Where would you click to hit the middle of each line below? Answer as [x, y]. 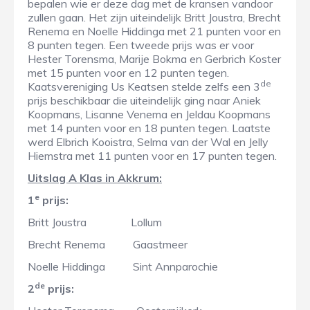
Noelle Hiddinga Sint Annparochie [123, 267]
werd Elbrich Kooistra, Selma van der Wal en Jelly [148, 142]
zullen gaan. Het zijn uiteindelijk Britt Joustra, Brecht [154, 18]
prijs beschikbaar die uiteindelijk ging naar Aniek [144, 101]
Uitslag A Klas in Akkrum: [95, 178]
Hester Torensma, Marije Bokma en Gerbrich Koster [154, 59]
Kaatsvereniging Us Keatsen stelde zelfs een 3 [144, 87]
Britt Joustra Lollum [95, 222]
